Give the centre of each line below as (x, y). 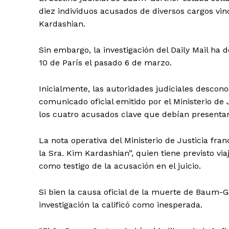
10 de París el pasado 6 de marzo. (105, 62)
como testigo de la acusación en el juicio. (120, 166)
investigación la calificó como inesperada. (121, 204)
